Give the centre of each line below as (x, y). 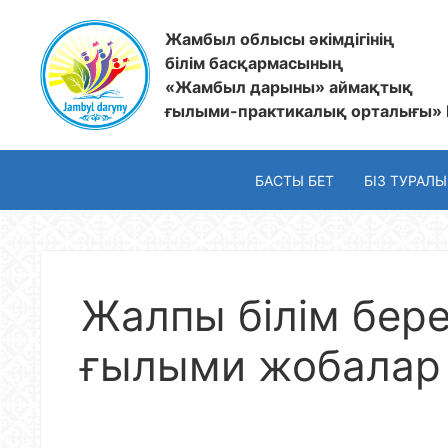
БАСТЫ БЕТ (294, 180)
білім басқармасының (254, 63)
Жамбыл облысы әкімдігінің (279, 39)
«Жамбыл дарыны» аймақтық (289, 87)
